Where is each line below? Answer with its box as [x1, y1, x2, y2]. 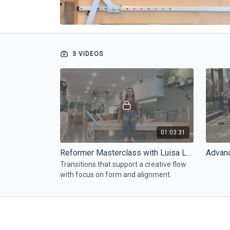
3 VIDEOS [70, 50, 103, 57]
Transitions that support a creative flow [60, 160, 186, 168]
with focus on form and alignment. [60, 170, 171, 179]
